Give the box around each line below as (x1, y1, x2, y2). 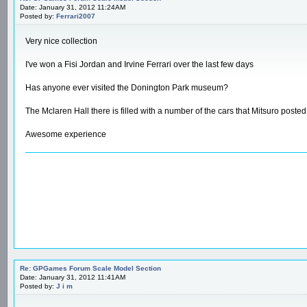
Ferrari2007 (56, 12, 95, 20)
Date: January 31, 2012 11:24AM (20, 3, 125, 11)
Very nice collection (25, 36, 97, 46)
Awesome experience (25, 129, 106, 139)
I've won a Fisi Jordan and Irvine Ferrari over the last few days (25, 59, 254, 69)
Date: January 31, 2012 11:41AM (20, 273, 125, 281)
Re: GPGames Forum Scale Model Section (20, 264, 161, 272)
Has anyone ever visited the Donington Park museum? (25, 82, 228, 93)
